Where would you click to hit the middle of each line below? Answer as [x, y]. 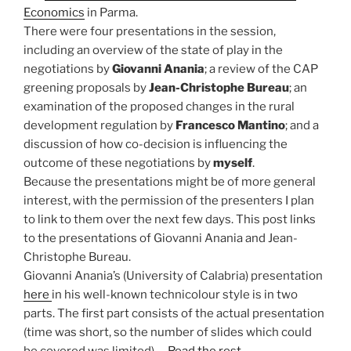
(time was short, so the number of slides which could [168, 333]
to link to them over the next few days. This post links [170, 220]
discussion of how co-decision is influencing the [156, 145]
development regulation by [100, 126]
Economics [54, 13]
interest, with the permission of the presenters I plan [169, 201]
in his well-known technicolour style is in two [175, 295]
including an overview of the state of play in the [153, 51]
